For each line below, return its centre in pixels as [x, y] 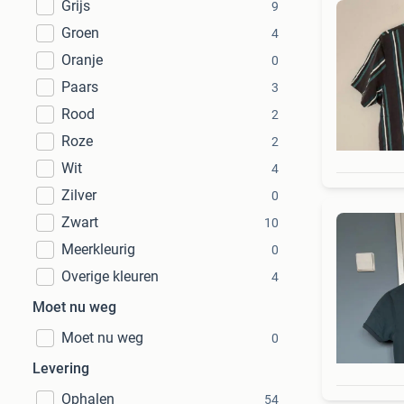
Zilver [79, 195]
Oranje [82, 60]
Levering [61, 368]
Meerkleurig [98, 249]
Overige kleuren [110, 276]
